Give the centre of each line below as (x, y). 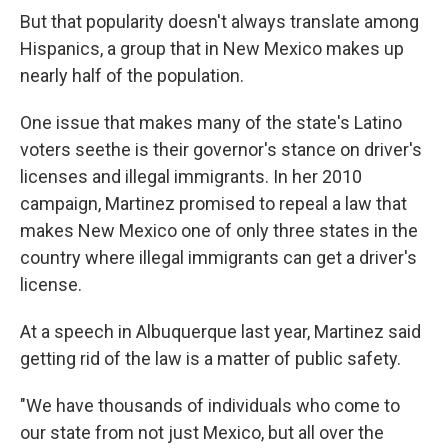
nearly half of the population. (132, 75)
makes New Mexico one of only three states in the (219, 230)
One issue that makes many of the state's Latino (211, 122)
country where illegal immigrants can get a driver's (218, 257)
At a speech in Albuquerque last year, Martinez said (220, 331)
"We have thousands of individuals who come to (210, 405)
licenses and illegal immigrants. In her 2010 (191, 176)
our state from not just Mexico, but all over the (202, 432)
